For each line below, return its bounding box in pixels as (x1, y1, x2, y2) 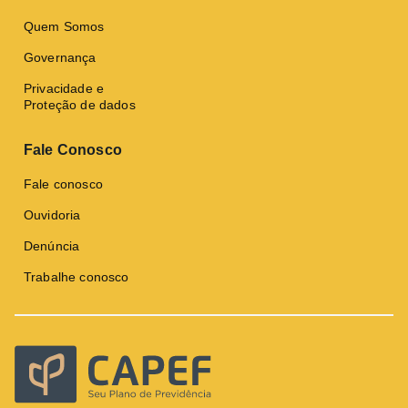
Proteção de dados (24, 97, 136, 112)
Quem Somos (24, 18, 105, 34)
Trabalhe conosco (24, 269, 129, 284)
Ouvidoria (24, 207, 81, 222)
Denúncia (24, 238, 80, 253)
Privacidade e (24, 80, 105, 96)
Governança (24, 49, 97, 65)
